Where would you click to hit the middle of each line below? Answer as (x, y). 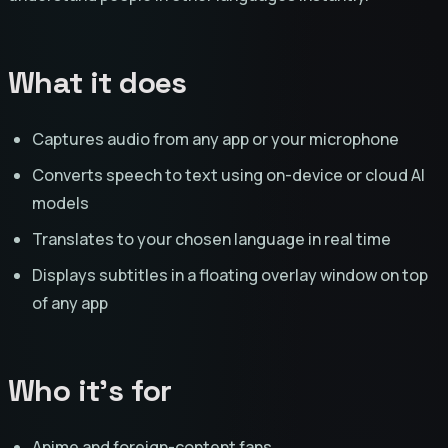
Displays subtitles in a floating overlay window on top (230, 274)
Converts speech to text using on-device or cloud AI (228, 174)
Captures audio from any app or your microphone (215, 138)
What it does (97, 82)
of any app (70, 302)
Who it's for (90, 390)
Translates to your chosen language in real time (211, 238)
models (60, 202)
